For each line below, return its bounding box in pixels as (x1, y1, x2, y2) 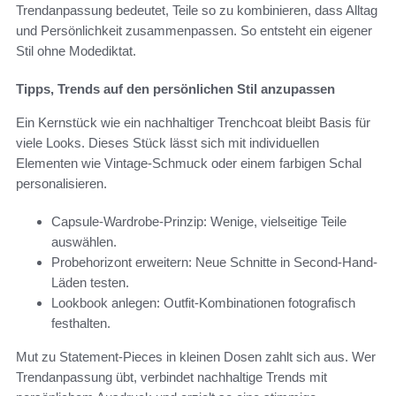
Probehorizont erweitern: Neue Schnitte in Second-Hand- (51, 254, 377, 270)
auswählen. (51, 233, 117, 249)
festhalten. (51, 315, 110, 331)
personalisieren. (16, 175, 107, 191)
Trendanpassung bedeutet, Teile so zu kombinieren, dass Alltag (16, 2, 377, 18)
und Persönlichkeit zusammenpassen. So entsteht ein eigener (16, 22, 372, 38)
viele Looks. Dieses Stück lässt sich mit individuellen (16, 134, 319, 150)
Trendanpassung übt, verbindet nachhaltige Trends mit (16, 369, 327, 385)
